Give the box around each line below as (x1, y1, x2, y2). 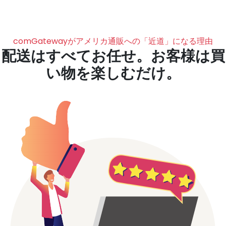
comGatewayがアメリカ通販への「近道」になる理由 (13, 35, 213, 47)
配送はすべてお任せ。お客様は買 (1, 46, 225, 66)
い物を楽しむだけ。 (45, 63, 181, 83)
